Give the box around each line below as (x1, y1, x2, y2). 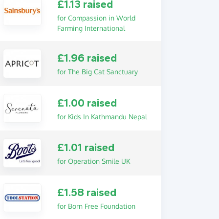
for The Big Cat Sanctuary (57, 67, 138, 76)
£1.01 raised (57, 141, 114, 154)
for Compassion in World (57, 14, 135, 22)
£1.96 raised (57, 52, 117, 65)
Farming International (57, 24, 125, 33)
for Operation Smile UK (57, 157, 130, 166)
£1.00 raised (57, 96, 117, 109)
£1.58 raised (57, 186, 116, 199)
